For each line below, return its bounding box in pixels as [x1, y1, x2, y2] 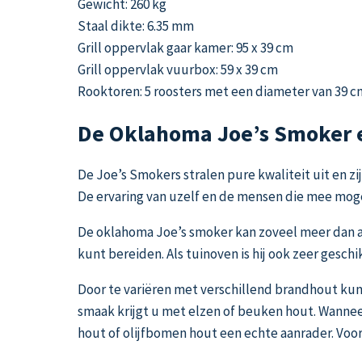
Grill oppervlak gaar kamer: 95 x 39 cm [78, 38, 293, 57]
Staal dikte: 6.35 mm [78, 16, 194, 35]
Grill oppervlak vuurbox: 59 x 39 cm [78, 60, 278, 78]
